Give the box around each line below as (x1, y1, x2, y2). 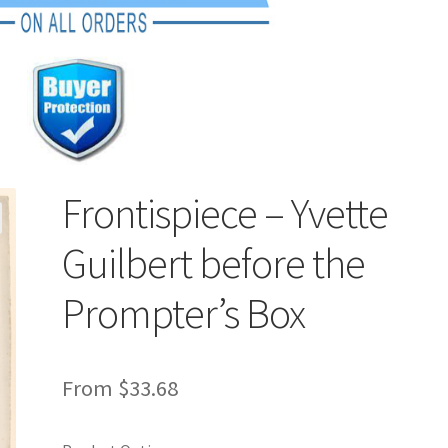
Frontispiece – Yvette (62, 186, 389, 239)
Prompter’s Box (62, 286, 306, 339)
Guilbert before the (62, 236, 366, 289)
